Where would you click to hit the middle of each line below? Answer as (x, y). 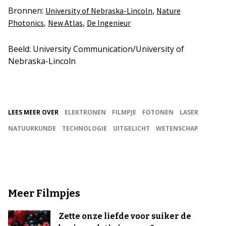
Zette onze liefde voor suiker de (125, 216)
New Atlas (65, 22)
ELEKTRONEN (85, 112)
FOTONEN (158, 112)
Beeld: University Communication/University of (96, 49)
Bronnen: (27, 10)
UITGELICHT (131, 128)
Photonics (26, 22)
